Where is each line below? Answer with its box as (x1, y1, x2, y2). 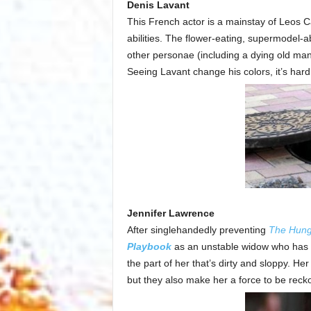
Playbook (126, 241, 171, 253)
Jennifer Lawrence (126, 208, 215, 219)
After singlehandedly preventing (126, 224, 269, 236)
